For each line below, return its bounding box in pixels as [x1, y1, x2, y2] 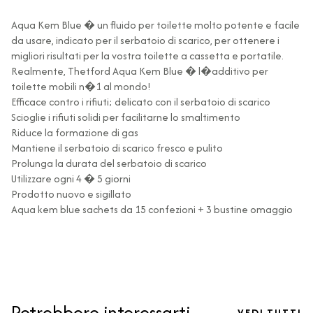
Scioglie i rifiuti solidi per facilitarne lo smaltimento [11, 110, 240, 125]
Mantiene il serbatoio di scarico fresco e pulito [11, 140, 223, 156]
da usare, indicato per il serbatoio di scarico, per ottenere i [11, 33, 279, 48]
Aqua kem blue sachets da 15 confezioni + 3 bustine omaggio [11, 202, 293, 217]
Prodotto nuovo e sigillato [11, 187, 131, 202]
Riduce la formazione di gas [11, 125, 138, 140]
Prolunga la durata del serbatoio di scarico [11, 156, 207, 171]
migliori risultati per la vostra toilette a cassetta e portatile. [11, 48, 284, 64]
